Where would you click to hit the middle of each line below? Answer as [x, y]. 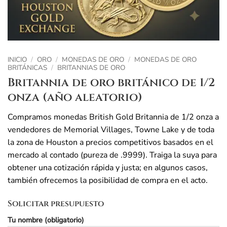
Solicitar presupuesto [56, 203]
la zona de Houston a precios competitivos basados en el [110, 142]
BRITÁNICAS [27, 68]
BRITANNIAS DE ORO [91, 68]
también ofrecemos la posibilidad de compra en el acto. [108, 180]
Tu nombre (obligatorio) [46, 220]
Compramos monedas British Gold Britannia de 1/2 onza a [113, 117]
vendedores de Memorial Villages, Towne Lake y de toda [111, 129]
